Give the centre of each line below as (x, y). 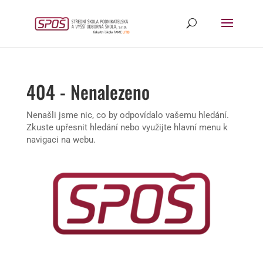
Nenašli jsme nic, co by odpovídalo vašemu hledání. (127, 115)
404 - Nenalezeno (88, 92)
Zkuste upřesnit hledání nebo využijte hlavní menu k (127, 127)
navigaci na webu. (61, 140)
